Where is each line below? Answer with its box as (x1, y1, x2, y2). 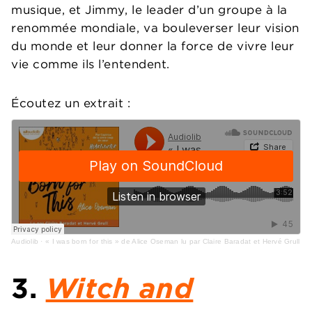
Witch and (45, 271, 194, 306)
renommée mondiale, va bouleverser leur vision (11, 20, 299, 36)
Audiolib (11, 237, 39, 246)
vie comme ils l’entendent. (11, 56, 170, 72)
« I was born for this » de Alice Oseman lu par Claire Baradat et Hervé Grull (45, 237, 300, 246)
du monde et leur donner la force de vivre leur (11, 38, 295, 54)
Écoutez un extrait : (11, 95, 131, 111)
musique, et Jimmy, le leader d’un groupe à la (11, 2, 288, 18)
